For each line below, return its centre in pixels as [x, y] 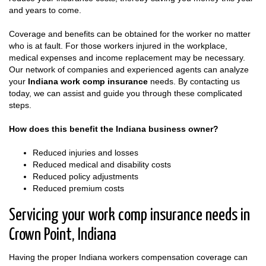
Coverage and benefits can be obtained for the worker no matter [130, 34]
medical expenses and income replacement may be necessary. [127, 57]
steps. [20, 105]
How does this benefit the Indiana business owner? [114, 129]
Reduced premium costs [78, 188]
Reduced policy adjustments [85, 176]
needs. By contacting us [194, 81]
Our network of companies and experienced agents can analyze [129, 69]
